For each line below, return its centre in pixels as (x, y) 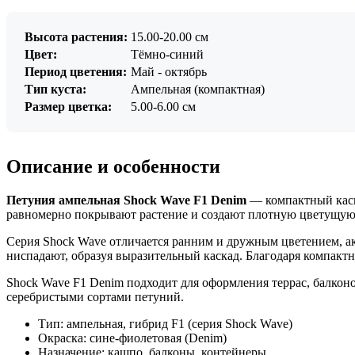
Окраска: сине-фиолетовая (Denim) (132, 338)
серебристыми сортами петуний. (95, 297)
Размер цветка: (68, 107)
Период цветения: (76, 72)
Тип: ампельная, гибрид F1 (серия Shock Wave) (165, 324)
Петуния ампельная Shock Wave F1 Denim (126, 200)
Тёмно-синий (167, 55)
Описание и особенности (113, 167)
